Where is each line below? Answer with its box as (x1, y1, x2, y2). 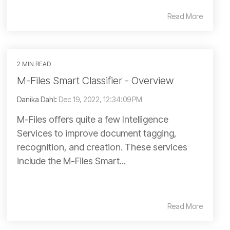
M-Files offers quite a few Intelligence (17, 114, 168, 125)
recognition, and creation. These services (17, 142, 187, 152)
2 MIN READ (17, 60, 51, 68)
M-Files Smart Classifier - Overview (17, 74, 174, 87)
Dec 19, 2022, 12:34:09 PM (59, 95, 142, 104)
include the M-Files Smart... (17, 156, 126, 166)
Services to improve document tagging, (17, 128, 177, 139)
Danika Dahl (17, 95, 55, 104)
